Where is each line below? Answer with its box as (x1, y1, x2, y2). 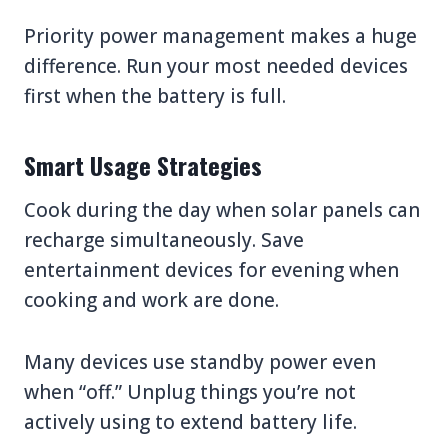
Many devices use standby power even (24, 348, 376, 375)
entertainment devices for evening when (24, 256, 399, 283)
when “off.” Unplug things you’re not (24, 378, 356, 405)
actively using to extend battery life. (24, 408, 357, 435)
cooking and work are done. (24, 286, 279, 313)
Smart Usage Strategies (24, 146, 262, 183)
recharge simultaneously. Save (24, 226, 304, 253)
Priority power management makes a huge (24, 22, 417, 49)
